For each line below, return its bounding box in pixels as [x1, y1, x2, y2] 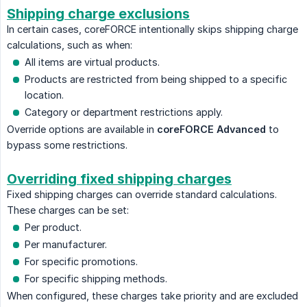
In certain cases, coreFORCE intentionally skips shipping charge [7, 23, 298, 36]
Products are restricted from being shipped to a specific [25, 73, 287, 86]
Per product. [25, 221, 82, 234]
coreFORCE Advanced [157, 123, 266, 136]
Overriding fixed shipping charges [7, 171, 232, 188]
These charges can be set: [7, 204, 129, 217]
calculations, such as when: [7, 39, 132, 51]
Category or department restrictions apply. [25, 106, 223, 119]
